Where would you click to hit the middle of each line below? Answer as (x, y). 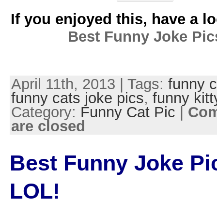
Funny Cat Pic (128, 112)
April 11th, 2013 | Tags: (89, 84)
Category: (46, 112)
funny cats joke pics (77, 98)
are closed (48, 126)
